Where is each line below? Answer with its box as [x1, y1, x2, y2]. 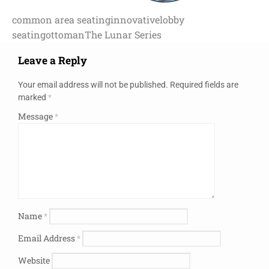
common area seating [12, 13, 110, 26]
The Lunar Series [85, 28, 162, 41]
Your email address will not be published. [18, 79, 168, 89]
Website [18, 254, 50, 266]
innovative [110, 13, 160, 26]
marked [18, 92, 48, 102]
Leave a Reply [18, 53, 87, 68]
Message [18, 110, 55, 122]
